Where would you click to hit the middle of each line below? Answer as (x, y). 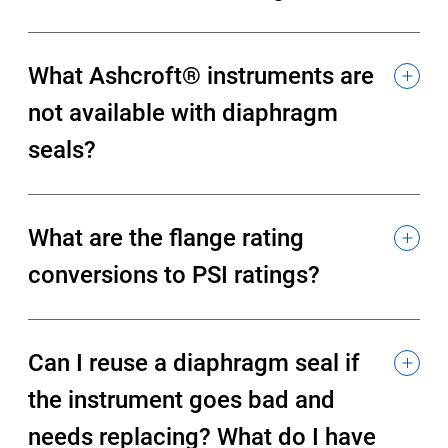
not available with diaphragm (183, 112)
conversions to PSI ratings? (174, 274)
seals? (62, 149)
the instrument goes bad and (182, 399)
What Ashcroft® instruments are (201, 75)
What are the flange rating (166, 237)
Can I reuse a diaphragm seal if (194, 362)
